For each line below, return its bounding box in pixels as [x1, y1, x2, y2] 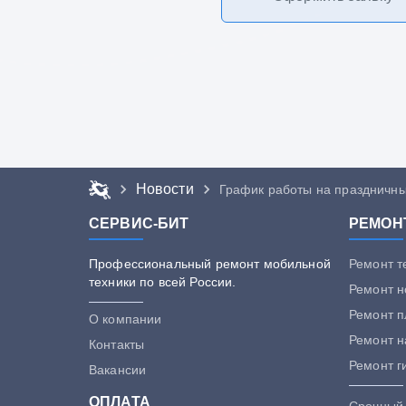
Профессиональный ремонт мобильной [89, 256, 331, 271]
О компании [89, 312, 162, 326]
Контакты [89, 337, 145, 352]
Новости [135, 180, 194, 198]
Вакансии [89, 362, 147, 377]
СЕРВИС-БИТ [89, 215, 189, 232]
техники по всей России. [89, 275, 237, 289]
